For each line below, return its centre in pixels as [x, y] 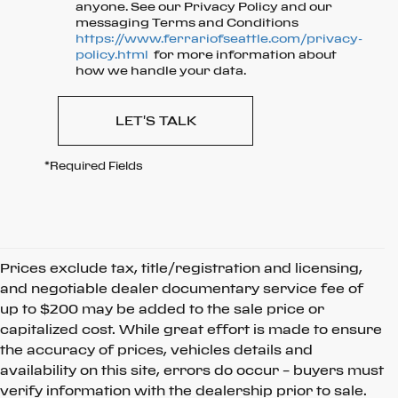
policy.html [112, 55]
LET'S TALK [155, 121]
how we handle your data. [161, 71]
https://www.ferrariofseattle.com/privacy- [219, 39]
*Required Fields [94, 166]
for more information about [243, 55]
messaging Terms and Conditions [187, 23]
